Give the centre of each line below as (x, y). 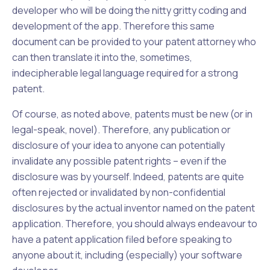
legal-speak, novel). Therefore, (83, 130)
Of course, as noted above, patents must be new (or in (132, 114)
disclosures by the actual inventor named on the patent (133, 208)
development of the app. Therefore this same (113, 26)
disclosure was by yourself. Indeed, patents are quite (128, 177)
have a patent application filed (79, 239)
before (162, 239)
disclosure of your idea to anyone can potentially (118, 145)
